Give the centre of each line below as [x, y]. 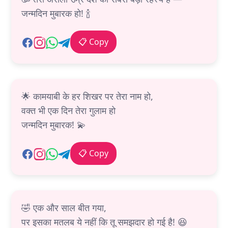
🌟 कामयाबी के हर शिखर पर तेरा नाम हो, [87, 96]
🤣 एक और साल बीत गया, [64, 208]
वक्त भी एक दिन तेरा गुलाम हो [68, 111]
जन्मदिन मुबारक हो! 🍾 [56, 13]
